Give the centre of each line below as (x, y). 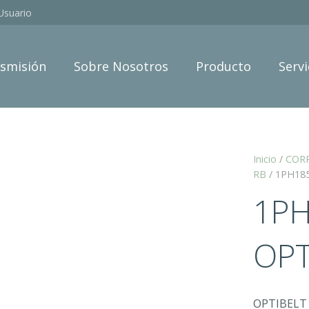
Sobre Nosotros (121, 66)
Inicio (265, 159)
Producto (224, 66)
